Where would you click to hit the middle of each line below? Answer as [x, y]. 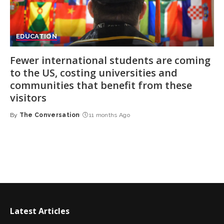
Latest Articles [40, 211]
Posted [22, 119]
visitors [28, 97]
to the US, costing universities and [94, 72]
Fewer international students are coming [110, 60]
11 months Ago [109, 115]
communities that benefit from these [101, 85]
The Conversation [49, 115]
